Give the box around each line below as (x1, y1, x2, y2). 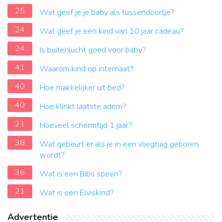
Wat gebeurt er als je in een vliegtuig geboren (40, 139, 199, 150)
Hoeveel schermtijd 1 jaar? (40, 120, 132, 131)
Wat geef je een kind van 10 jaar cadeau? (40, 26, 184, 37)
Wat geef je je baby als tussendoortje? (40, 7, 174, 18)
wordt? (40, 150, 65, 161)
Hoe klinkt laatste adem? (40, 101, 126, 112)
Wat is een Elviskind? (40, 187, 114, 199)
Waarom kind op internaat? (40, 63, 134, 75)
